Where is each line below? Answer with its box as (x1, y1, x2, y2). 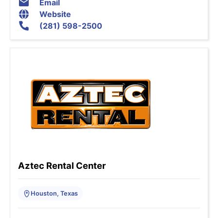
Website (39, 9, 71, 19)
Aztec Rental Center (18, 160, 106, 171)
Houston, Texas (31, 190, 78, 198)
